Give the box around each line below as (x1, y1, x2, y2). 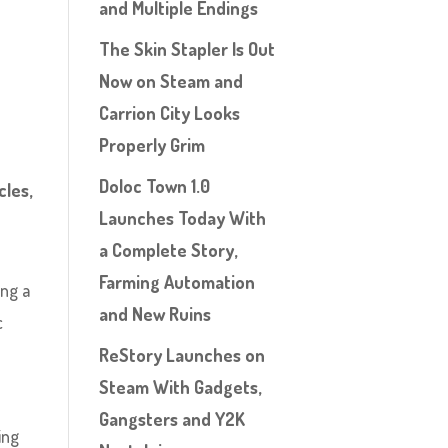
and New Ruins (98, 303, 211, 325)
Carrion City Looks (98, 102, 240, 124)
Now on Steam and (98, 70, 243, 92)
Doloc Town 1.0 (98, 175, 210, 197)
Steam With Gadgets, (98, 376, 261, 398)
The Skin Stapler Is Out (98, 38, 275, 60)
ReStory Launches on (98, 344, 265, 366)
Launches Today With (98, 207, 266, 229)
